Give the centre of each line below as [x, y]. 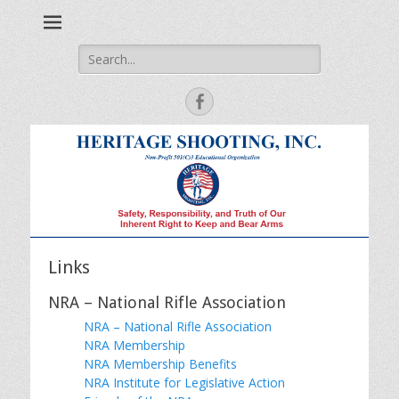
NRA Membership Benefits [160, 363]
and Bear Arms [235, 37]
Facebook [242, 101]
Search [97, 53]
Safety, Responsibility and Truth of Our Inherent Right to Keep [235, 21]
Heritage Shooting [302, 27]
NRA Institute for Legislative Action [184, 382]
